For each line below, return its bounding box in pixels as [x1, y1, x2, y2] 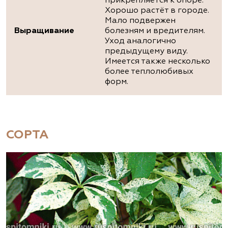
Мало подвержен [105, 17, 176, 25]
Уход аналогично [105, 37, 176, 46]
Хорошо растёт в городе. [105, 7, 209, 15]
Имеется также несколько [105, 58, 210, 66]
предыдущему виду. [105, 47, 188, 56]
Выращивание [14, 27, 74, 36]
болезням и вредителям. [105, 27, 205, 36]
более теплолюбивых [105, 68, 193, 76]
